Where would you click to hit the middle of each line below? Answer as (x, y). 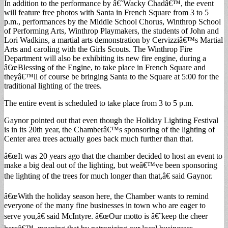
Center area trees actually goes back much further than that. (99, 138)
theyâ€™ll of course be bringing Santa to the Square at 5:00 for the (111, 76)
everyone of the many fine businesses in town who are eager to (105, 205)
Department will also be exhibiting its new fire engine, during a (105, 58)
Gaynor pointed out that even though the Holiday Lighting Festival (111, 120)
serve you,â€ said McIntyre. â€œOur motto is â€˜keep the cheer (106, 216)
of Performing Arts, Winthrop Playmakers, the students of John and (111, 31)
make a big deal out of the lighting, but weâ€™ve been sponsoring (111, 165)
